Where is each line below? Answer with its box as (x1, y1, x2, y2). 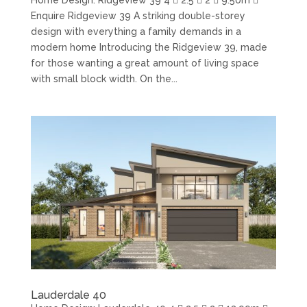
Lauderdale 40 (30, 288, 106, 302)
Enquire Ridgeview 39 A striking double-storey (30, 10, 245, 21)
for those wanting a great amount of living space (30, 57, 259, 69)
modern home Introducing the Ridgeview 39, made (30, 41, 267, 53)
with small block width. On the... (30, 73, 177, 84)
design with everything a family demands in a (30, 25, 241, 37)
